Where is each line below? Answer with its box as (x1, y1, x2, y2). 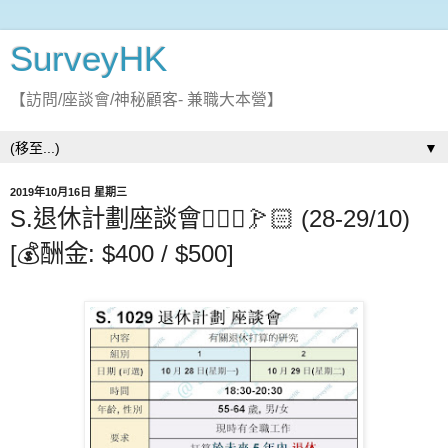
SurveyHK (10, 40, 167, 78)
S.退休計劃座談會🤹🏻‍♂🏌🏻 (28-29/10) (10, 205, 410, 232)
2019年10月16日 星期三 (10, 186, 127, 198)
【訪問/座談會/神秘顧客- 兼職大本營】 (10, 91, 283, 108)
